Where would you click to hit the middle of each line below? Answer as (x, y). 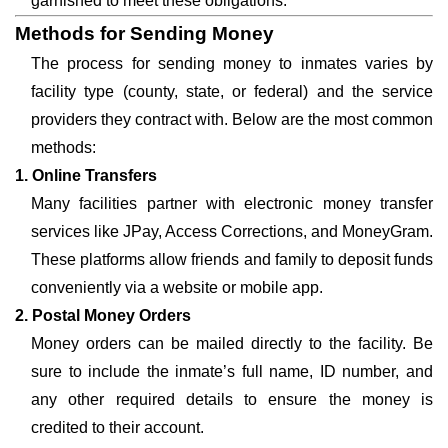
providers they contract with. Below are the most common (232, 119)
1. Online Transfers (86, 175)
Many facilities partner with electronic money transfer (232, 203)
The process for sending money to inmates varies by (232, 63)
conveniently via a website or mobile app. (177, 287)
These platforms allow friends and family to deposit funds (232, 259)
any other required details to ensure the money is (232, 399)
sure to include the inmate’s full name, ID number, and (232, 371)
